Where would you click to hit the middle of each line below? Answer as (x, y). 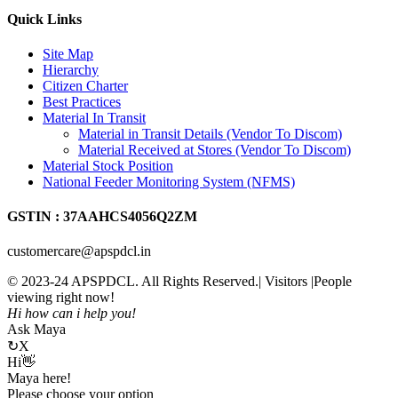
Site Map (68, 53)
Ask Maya (36, 330)
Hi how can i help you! (72, 314)
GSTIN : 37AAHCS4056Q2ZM (102, 217)
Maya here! (39, 378)
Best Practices (82, 101)
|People (331, 282)
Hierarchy (71, 69)
